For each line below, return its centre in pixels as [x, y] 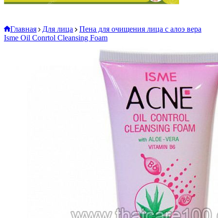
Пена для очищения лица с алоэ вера [140, 29]
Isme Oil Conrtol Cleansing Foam [56, 38]
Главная [23, 29]
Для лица [58, 29]
